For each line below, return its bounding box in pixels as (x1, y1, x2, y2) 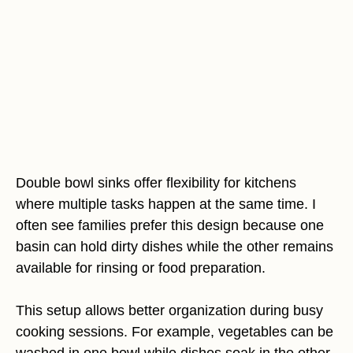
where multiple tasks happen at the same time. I (16, 195, 316, 212)
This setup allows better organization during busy (16, 302, 323, 318)
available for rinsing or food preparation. (16, 259, 266, 276)
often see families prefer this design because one (16, 217, 324, 233)
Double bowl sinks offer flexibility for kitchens (16, 174, 296, 191)
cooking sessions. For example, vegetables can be (16, 323, 333, 340)
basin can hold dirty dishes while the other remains (16, 238, 333, 255)
